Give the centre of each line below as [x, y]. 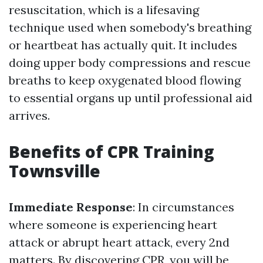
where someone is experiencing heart [113, 225]
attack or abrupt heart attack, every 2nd [119, 242]
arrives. [29, 115]
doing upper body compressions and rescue [130, 63]
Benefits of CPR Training [112, 151]
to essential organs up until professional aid [131, 98]
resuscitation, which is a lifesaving [104, 10]
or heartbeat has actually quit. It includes [123, 45]
